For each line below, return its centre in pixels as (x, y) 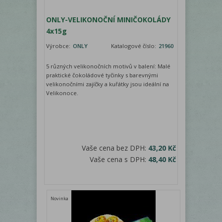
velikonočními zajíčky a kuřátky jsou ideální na (108, 84)
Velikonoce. (62, 93)
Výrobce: (59, 46)
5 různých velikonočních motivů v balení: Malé (108, 66)
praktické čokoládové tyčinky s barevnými (102, 75)
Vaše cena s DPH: (119, 160)
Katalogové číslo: (134, 46)
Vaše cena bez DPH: (115, 148)
